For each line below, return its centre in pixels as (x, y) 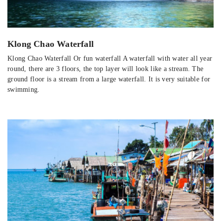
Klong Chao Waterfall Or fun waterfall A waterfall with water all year (110, 59)
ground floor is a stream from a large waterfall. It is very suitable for (109, 79)
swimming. (24, 90)
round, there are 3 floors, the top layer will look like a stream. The (106, 69)
